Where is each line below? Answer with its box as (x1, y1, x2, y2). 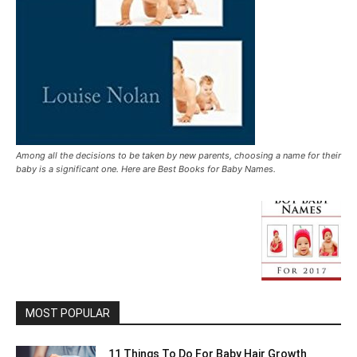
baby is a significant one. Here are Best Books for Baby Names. (16, 163, 276, 175)
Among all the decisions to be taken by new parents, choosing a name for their (16, 150, 341, 161)
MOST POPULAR (25, 307, 110, 320)
